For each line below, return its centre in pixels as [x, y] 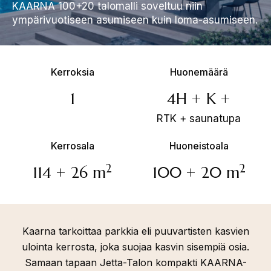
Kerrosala [72, 146]
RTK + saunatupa [199, 119]
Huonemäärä [199, 72]
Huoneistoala [199, 146]
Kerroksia [72, 72]
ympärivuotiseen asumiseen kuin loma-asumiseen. [135, 20]
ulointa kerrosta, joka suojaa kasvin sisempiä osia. [135, 247]
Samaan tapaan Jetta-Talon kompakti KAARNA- [135, 263]
